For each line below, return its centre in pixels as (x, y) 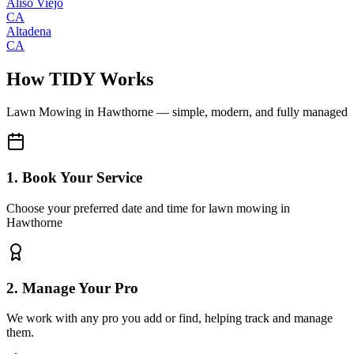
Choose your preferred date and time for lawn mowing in (148, 208)
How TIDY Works (80, 79)
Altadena (29, 31)
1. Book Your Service (74, 178)
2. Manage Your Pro (72, 288)
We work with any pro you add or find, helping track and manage (169, 318)
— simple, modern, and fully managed (250, 112)
